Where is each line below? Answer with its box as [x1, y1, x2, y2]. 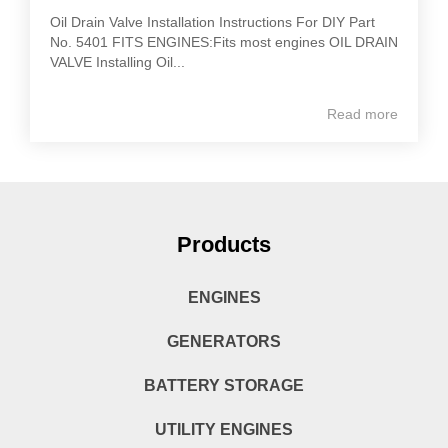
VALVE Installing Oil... [50, 54, 185, 70]
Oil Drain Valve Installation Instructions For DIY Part [50, 14, 375, 30]
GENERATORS [167, 332, 281, 350]
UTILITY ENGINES [155, 420, 293, 438]
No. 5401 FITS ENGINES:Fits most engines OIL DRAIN [50, 34, 398, 50]
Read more [327, 105, 398, 122]
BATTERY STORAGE [144, 376, 304, 394]
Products [177, 231, 271, 257]
